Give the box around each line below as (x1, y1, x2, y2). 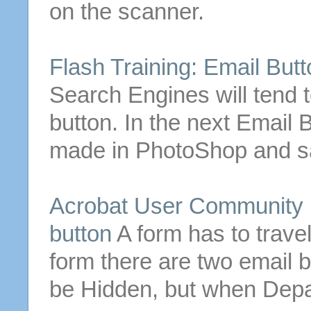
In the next (124, 110, 236, 135)
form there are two (49, 249, 239, 274)
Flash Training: (49, 54, 203, 80)
